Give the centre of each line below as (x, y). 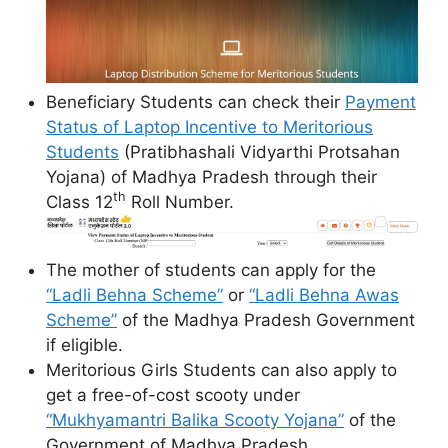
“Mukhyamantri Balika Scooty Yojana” (195, 419)
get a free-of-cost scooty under (173, 394)
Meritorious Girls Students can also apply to (221, 369)
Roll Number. (180, 201)
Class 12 (79, 201)
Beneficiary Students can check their (195, 101)
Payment (380, 101)
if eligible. (84, 344)
